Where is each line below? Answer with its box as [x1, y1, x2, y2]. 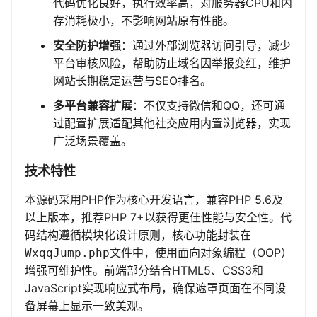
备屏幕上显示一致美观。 [25, 299, 149, 313]
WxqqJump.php [25, 246, 110, 260]
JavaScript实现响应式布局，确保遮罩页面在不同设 [25, 281, 286, 296]
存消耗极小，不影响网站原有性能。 [53, 13, 234, 28]
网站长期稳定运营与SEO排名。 [53, 74, 212, 88]
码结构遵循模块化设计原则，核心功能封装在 [25, 228, 251, 243]
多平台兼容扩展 [53, 98, 132, 113]
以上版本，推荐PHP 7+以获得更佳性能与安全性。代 [25, 210, 292, 225]
